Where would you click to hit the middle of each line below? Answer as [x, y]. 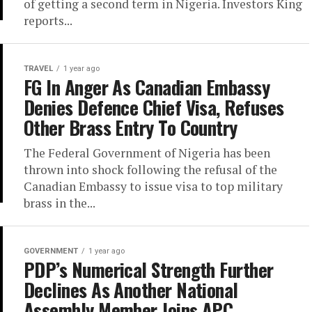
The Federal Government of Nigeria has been [147, 153]
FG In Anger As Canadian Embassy [147, 87]
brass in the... [60, 203]
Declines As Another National [131, 290]
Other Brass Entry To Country [131, 127]
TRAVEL [38, 69]
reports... [48, 21]
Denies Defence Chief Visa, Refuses [154, 107]
